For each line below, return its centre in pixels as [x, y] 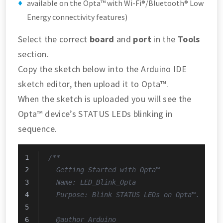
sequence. [38, 128]
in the [164, 39]
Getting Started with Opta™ [104, 169]
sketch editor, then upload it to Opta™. [93, 84]
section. [33, 54]
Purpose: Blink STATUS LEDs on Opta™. [124, 194]
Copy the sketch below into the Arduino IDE [103, 69]
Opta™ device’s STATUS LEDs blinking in [95, 113]
